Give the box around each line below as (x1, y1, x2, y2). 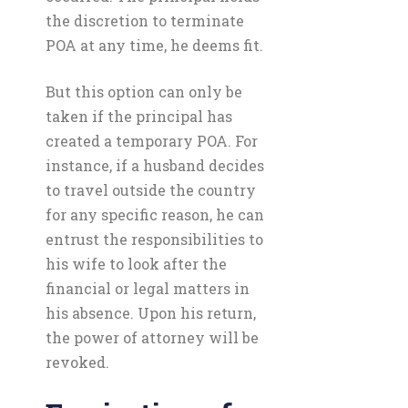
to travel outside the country (46, 180, 256, 199)
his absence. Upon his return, (46, 303, 256, 322)
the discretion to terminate (46, 11, 244, 30)
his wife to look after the (46, 254, 227, 273)
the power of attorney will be (46, 328, 259, 347)
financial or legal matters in (46, 279, 250, 298)
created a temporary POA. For (46, 131, 258, 150)
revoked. (46, 352, 109, 372)
